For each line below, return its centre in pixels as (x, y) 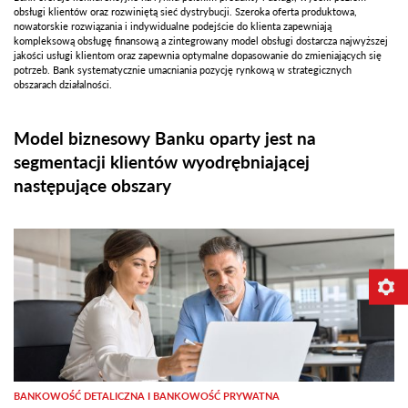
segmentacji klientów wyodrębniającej (162, 161)
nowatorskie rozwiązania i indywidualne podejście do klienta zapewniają (173, 25)
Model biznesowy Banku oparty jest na (165, 138)
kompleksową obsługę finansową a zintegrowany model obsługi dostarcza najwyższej (201, 40)
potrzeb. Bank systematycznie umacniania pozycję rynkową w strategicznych (183, 69)
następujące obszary (92, 185)
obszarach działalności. (63, 84)
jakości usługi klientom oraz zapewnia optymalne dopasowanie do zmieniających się (198, 55)
